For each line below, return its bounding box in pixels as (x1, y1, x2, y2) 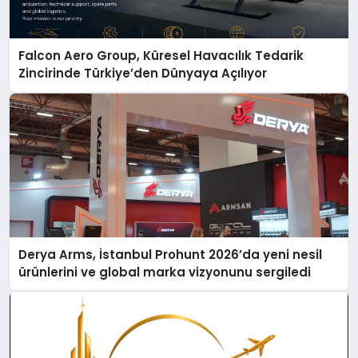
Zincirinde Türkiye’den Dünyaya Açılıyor (18, 65, 268, 82)
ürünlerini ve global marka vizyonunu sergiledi (18, 263, 312, 280)
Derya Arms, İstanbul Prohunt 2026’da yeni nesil (18, 245, 323, 263)
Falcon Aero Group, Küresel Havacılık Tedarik (18, 47, 304, 65)
